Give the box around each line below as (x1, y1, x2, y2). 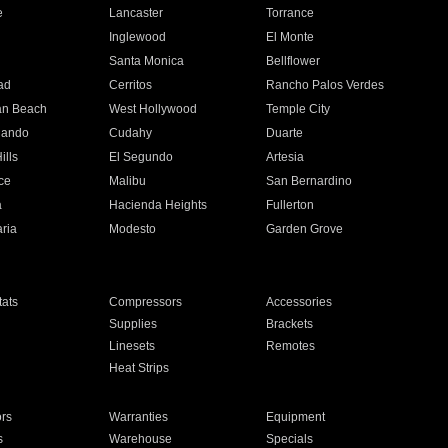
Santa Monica (108, 54, 184, 68)
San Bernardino (266, 174, 353, 188)
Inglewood (108, 30, 166, 44)
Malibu (108, 174, 146, 188)
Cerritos (108, 78, 152, 92)
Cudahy (108, 126, 152, 140)
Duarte (266, 126, 304, 140)
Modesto (108, 222, 156, 236)
